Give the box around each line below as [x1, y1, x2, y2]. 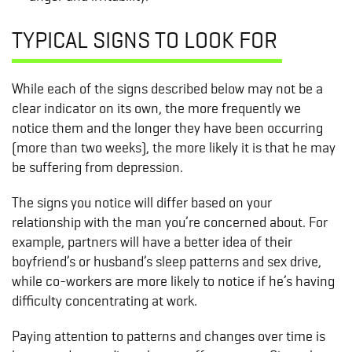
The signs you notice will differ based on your [12, 194, 272, 211]
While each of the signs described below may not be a [12, 80, 323, 97]
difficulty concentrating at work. [12, 292, 200, 310]
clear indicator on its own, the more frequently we [12, 100, 301, 117]
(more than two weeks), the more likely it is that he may [12, 139, 335, 156]
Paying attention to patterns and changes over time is [12, 328, 325, 345]
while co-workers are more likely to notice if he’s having [12, 273, 335, 290]
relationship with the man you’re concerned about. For [12, 214, 328, 231]
